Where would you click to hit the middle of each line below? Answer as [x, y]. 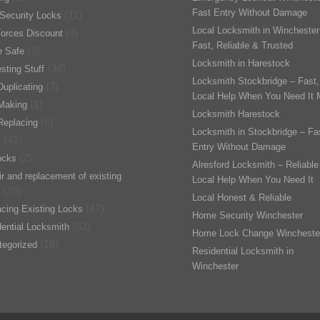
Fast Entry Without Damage [250, 12]
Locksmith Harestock [236, 114]
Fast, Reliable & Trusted [242, 45]
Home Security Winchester [247, 215]
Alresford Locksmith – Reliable [255, 165]
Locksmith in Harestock [241, 63]
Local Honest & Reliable [242, 197]
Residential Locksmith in [243, 251]
